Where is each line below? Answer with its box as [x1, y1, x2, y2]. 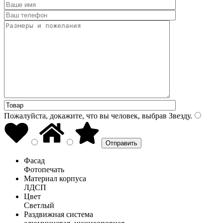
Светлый [24, 201, 54, 210]
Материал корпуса [24, 174, 86, 183]
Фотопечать [24, 165, 64, 174]
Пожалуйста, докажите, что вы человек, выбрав [4, 111, 167, 120]
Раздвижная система [24, 210, 93, 219]
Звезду [167, 111, 190, 120]
